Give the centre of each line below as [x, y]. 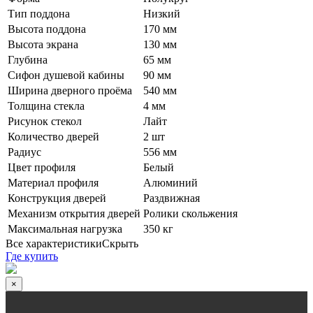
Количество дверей [53, 137]
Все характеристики [54, 244]
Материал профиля [53, 183]
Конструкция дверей [57, 198]
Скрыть [120, 244]
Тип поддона [39, 14]
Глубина [28, 60]
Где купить [32, 256]
